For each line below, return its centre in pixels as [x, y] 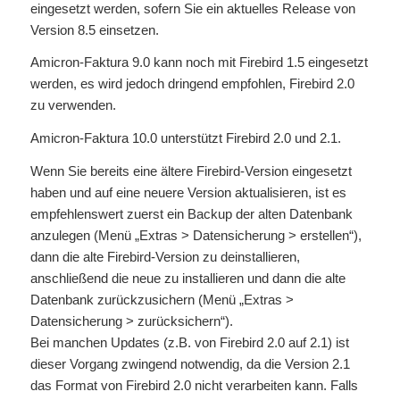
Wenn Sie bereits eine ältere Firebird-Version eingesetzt [191, 171]
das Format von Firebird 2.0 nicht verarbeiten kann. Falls [194, 385]
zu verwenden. [73, 105]
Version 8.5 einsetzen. [94, 29]
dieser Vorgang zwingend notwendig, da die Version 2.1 [190, 363]
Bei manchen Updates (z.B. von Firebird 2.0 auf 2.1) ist [189, 342]
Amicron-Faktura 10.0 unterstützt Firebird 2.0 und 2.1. [185, 138]
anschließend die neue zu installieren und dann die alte [187, 278]
